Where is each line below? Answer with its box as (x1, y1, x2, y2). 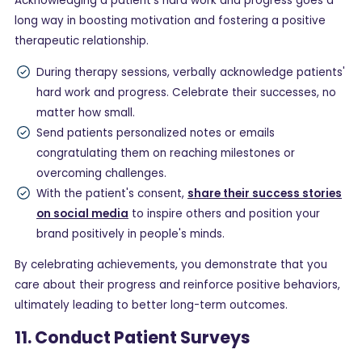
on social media (36, 205, 128, 221)
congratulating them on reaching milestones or (36, 145, 295, 161)
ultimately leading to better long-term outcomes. (15, 297, 288, 314)
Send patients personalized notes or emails (36, 124, 275, 141)
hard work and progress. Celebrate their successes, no (36, 84, 336, 100)
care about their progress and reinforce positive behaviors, (15, 277, 340, 293)
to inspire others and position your (128, 205, 320, 221)
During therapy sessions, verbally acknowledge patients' (36, 64, 345, 80)
